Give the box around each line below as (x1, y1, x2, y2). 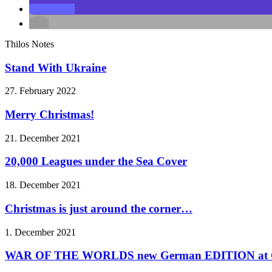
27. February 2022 (5, 86, 76, 97)
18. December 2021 (5, 180, 81, 191)
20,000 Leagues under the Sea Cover (5, 155, 187, 168)
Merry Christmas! (5, 108, 94, 121)
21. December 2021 (5, 132, 81, 143)
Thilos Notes (5, 38, 54, 49)
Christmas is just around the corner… (5, 202, 192, 215)
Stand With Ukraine (5, 61, 106, 74)
